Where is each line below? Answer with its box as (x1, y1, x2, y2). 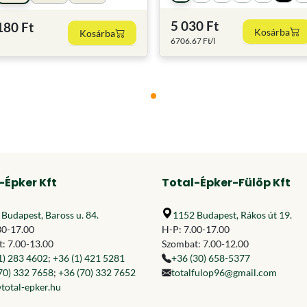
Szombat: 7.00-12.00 (162, 238, 249, 249)
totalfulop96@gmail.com (171, 267, 277, 278)
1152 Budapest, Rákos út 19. (173, 209, 292, 221)
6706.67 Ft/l (171, 36, 215, 46)
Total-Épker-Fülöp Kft (162, 175, 291, 191)
